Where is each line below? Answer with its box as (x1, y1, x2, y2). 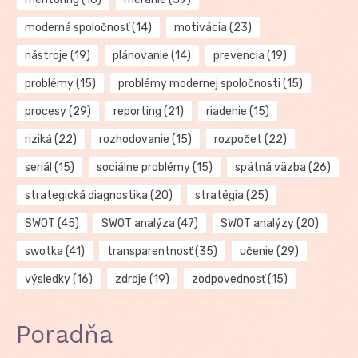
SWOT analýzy (220, 217, 294, 230)
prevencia (213, 49, 265, 62)
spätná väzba (234, 161, 306, 174)
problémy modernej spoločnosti (117, 77, 280, 90)
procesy (25, 105, 66, 118)
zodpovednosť (191, 272, 265, 286)
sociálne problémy (96, 161, 190, 174)
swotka (25, 245, 63, 258)
